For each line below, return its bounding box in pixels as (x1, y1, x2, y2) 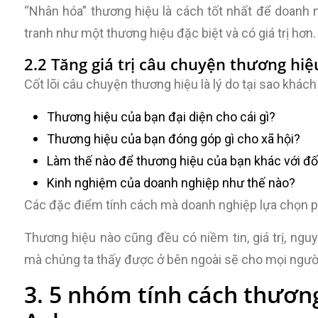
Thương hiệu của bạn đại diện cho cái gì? (47, 109, 275, 124)
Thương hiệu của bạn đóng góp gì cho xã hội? (47, 131, 300, 146)
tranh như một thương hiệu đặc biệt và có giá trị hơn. (24, 26, 316, 40)
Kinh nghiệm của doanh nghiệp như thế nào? (47, 175, 295, 190)
